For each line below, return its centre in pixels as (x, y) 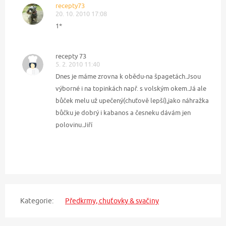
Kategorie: (37, 201)
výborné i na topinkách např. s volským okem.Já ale (131, 88)
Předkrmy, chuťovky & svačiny (112, 201)
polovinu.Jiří (74, 124)
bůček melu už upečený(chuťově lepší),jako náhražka (132, 100)
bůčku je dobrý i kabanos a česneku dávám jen (123, 112)
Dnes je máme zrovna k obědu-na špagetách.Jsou (128, 76)
